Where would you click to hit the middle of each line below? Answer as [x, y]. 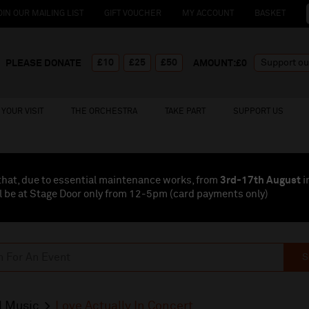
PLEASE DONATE [43, 63]
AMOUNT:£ [217, 63]
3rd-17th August [260, 180]
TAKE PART [185, 112]
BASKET [270, 14]
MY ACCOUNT [208, 14]
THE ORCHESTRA [104, 112]
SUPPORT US [258, 112]
